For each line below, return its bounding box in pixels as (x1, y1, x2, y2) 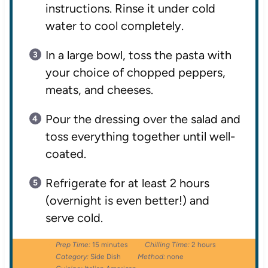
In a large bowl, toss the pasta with (45, 48, 232, 63)
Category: (55, 252, 89, 261)
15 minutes (92, 240, 128, 249)
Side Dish (90, 252, 121, 261)
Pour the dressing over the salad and (45, 112, 240, 127)
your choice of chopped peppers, (45, 65, 226, 80)
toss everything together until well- (45, 129, 235, 144)
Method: (137, 252, 165, 261)
